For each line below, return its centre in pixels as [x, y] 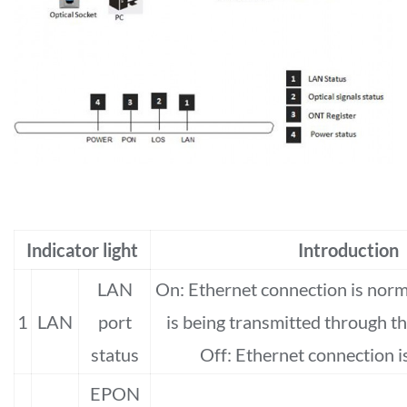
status [114, 354]
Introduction [348, 249]
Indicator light [82, 249]
